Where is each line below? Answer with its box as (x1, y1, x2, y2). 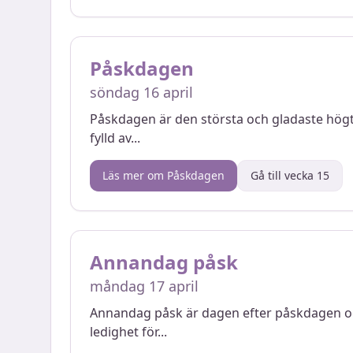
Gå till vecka (251, 168, 317, 183)
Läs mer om (102, 168, 167, 183)
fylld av (90, 129, 131, 147)
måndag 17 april (90, 277, 199, 295)
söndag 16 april (90, 83, 193, 102)
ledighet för (90, 323, 158, 340)
